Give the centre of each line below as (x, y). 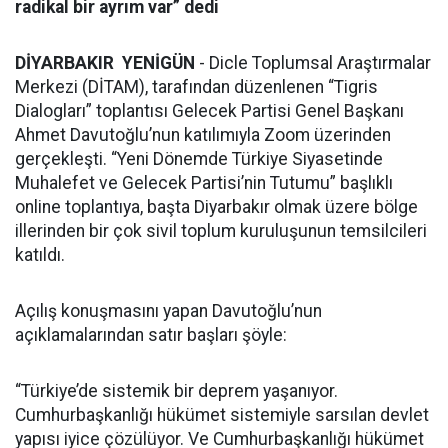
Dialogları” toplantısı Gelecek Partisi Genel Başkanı (209, 111)
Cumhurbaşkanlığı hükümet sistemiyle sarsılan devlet (222, 415)
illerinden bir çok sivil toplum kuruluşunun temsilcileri (221, 231)
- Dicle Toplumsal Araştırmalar (313, 63)
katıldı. (40, 255)
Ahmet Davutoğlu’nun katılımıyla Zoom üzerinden (203, 135)
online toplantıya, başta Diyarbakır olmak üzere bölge (216, 207)
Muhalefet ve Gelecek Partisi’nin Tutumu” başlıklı (204, 183)
